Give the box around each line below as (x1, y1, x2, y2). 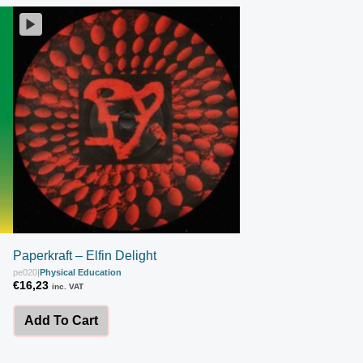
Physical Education (40, 267, 122, 277)
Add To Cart (24, 313, 98, 327)
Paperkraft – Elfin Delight (13, 248, 156, 263)
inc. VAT (52, 281, 83, 291)
